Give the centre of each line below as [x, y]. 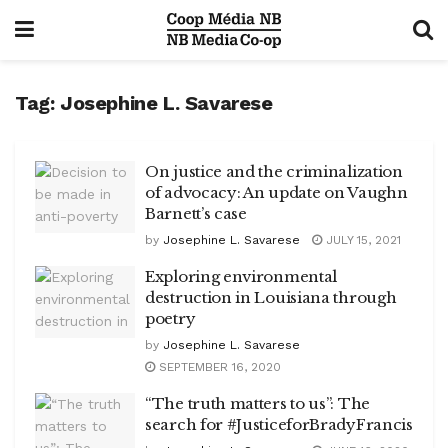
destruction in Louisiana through [271, 297]
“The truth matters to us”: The [257, 403]
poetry [170, 318]
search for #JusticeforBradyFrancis [279, 424]
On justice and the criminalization [274, 171]
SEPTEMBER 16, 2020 [218, 367]
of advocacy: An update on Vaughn [276, 192]
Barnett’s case [196, 213]
